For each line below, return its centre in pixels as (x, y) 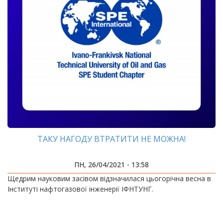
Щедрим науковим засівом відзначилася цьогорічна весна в (109, 178)
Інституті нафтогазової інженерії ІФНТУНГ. (80, 189)
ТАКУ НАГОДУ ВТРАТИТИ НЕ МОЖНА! (111, 139)
